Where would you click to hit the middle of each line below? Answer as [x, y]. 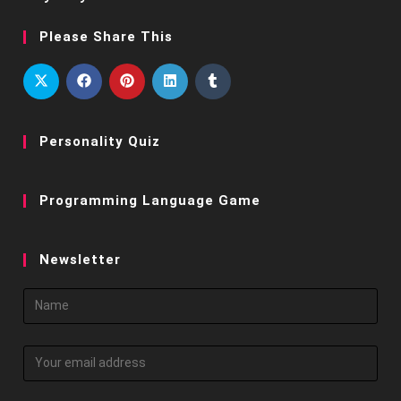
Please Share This [107, 37]
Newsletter [81, 260]
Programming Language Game [150, 201]
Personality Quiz [100, 142]
